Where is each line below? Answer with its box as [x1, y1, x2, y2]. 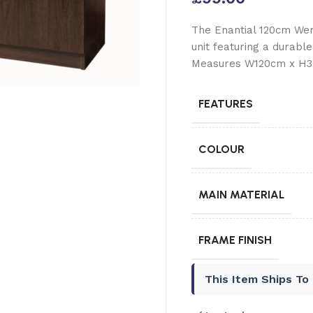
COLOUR [198, 143, 245, 156]
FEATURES [198, 97, 253, 110]
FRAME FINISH [198, 233, 272, 247]
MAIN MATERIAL [198, 188, 284, 201]
